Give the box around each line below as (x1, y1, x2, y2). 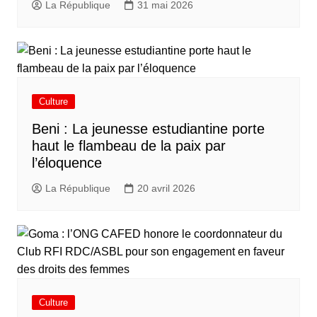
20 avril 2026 (137, 182, 195, 194)
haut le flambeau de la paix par (31, 138, 226, 154)
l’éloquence (31, 155, 102, 171)
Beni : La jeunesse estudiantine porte (31, 121, 265, 137)
